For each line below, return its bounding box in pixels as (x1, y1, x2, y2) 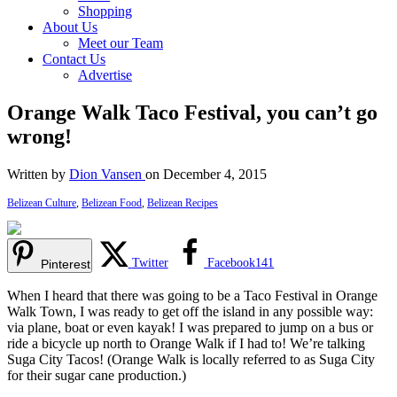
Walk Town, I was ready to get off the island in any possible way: (7, 303, 373, 319)
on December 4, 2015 (145, 166, 267, 182)
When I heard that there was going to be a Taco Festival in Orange (7, 287, 378, 303)
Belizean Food (82, 196, 142, 209)
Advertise (78, 67, 132, 82)
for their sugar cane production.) (7, 367, 186, 383)
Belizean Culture (7, 196, 76, 209)
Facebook (207, 255, 256, 269)
